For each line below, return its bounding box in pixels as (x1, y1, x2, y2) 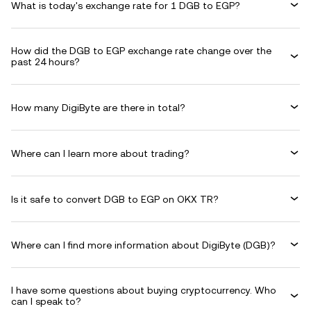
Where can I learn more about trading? (11, 147, 190, 159)
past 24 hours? (11, 56, 80, 67)
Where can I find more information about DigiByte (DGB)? (11, 239, 276, 251)
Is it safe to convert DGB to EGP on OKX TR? (11, 193, 219, 205)
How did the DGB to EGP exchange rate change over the (11, 45, 271, 56)
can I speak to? (11, 296, 81, 307)
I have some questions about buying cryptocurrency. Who (11, 285, 276, 296)
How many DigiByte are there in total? (11, 101, 185, 113)
